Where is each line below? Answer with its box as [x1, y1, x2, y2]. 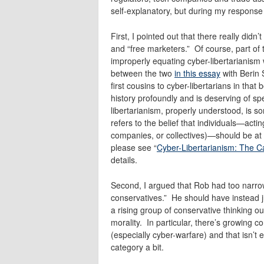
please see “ [111, 141, 157, 153]
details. [111, 153, 137, 166]
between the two [111, 67, 174, 79]
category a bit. [111, 240, 164, 253]
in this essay [174, 67, 220, 79]
